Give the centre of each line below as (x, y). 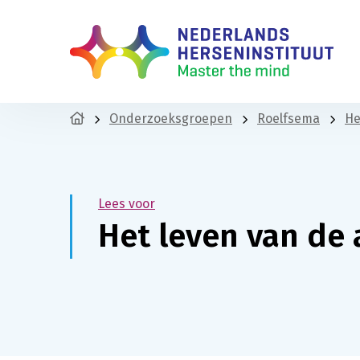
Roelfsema (288, 119)
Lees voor (127, 203)
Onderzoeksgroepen (171, 119)
